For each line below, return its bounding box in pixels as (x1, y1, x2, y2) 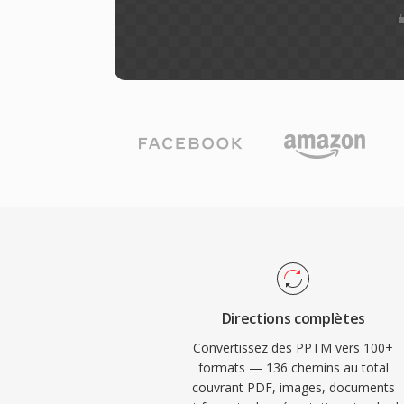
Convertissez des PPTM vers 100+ (193, 339, 394, 356)
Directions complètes (221, 308, 366, 328)
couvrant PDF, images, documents (191, 379, 395, 396)
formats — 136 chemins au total (197, 359, 389, 376)
